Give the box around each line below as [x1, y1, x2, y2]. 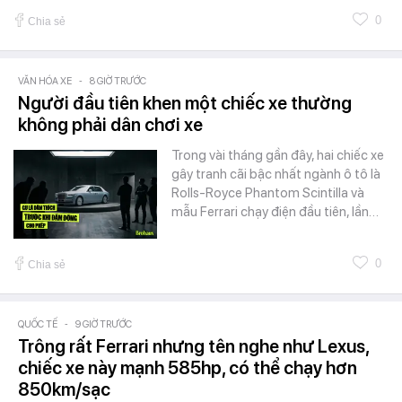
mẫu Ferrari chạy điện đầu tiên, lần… [171, 203, 379, 220]
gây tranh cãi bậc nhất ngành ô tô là [171, 165, 380, 182]
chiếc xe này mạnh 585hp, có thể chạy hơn [18, 356, 357, 379]
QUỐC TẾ [18, 318, 57, 330]
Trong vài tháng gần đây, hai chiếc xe [171, 146, 384, 163]
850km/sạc [18, 378, 110, 400]
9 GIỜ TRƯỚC [75, 318, 132, 330]
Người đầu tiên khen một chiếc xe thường [18, 92, 352, 114]
